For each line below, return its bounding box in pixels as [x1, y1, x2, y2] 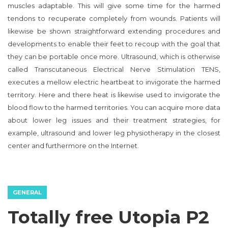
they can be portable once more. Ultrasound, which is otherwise [8, 53, 220, 61]
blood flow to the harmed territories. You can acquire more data [8, 104, 220, 112]
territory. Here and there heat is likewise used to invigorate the [8, 91, 220, 99]
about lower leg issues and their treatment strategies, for [8, 117, 220, 125]
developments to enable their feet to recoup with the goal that [8, 40, 220, 48]
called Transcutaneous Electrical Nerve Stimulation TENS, [8, 66, 220, 74]
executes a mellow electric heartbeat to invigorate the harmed [8, 78, 220, 87]
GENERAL [13, 189, 42, 196]
